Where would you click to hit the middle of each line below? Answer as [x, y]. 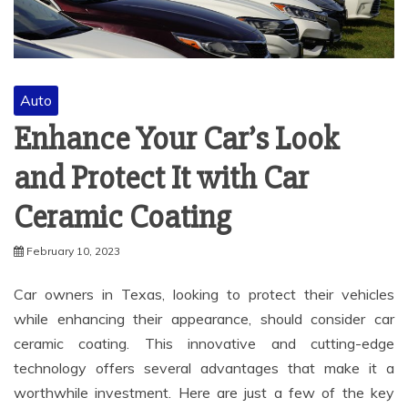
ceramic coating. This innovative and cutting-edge [204, 344]
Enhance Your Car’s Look [176, 140]
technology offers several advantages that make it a [204, 368]
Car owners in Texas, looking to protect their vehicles [204, 295]
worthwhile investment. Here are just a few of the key [204, 393]
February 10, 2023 [73, 251]
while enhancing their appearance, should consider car [204, 319]
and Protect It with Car [161, 179]
